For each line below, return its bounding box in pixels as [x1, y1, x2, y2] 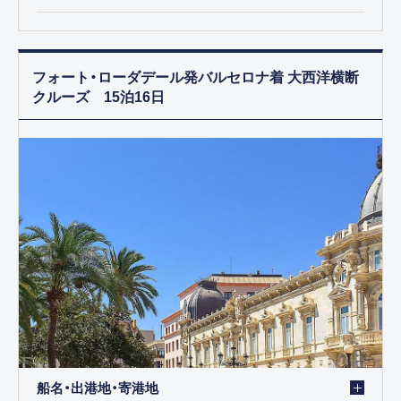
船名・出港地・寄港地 [37, 377, 158, 397]
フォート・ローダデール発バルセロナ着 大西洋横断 [32, 64, 359, 87]
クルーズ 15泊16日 [32, 84, 165, 107]
